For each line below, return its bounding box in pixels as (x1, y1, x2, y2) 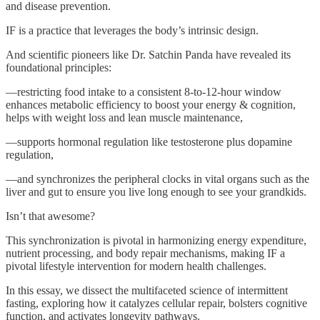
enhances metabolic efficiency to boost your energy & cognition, (6, 99, 296, 111)
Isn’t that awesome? (6, 210, 95, 223)
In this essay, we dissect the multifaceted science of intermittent (6, 284, 288, 297)
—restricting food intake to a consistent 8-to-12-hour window (6, 86, 281, 99)
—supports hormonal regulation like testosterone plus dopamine (6, 136, 292, 149)
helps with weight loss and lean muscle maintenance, (6, 111, 243, 124)
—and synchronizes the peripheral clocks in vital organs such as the (6, 173, 309, 186)
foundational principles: (6, 61, 111, 74)
